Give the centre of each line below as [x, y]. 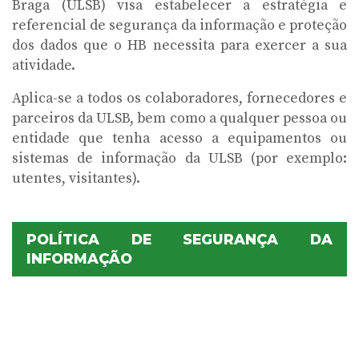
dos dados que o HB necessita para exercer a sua [179, 46]
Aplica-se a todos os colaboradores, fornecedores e [179, 99]
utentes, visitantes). [76, 179]
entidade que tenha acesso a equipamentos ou [179, 139]
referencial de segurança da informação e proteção [179, 26]
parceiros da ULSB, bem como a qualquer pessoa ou [179, 119]
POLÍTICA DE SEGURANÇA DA [179, 239]
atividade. [44, 66]
